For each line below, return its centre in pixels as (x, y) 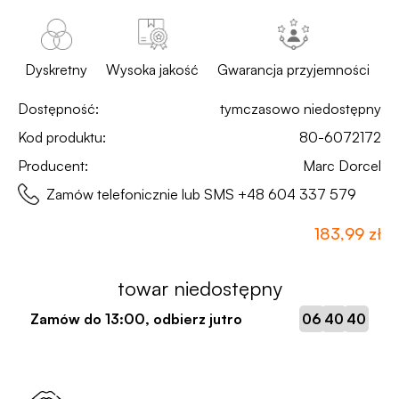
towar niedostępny (199, 288)
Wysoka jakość (152, 69)
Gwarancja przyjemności (293, 69)
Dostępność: (58, 109)
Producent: (53, 166)
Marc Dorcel (342, 166)
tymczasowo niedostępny (301, 109)
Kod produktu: (62, 137)
